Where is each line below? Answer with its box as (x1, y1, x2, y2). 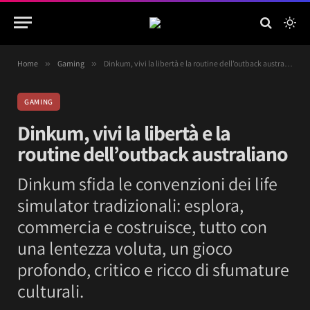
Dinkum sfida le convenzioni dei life (17, 172, 277, 195)
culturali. (17, 279, 84, 302)
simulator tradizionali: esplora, (17, 193, 244, 217)
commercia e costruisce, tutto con (17, 215, 267, 238)
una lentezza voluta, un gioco (17, 236, 232, 259)
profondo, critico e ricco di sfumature (17, 257, 289, 281)
